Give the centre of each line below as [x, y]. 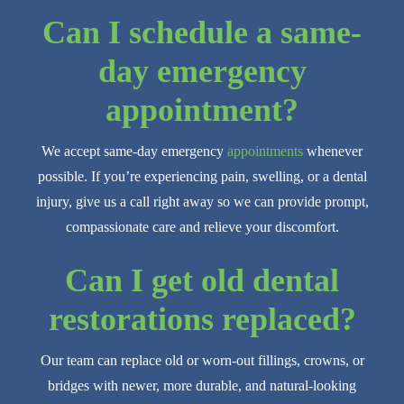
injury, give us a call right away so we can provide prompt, [202, 202]
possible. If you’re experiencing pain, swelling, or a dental [202, 177]
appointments [265, 151]
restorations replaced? [202, 320]
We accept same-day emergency [134, 151]
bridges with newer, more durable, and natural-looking [202, 386]
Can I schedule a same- [202, 33]
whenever [333, 151]
